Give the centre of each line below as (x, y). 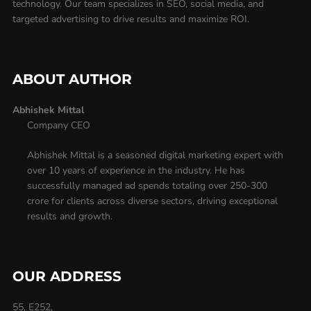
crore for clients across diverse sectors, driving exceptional (152, 201)
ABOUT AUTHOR (72, 79)
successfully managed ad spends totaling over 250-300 (147, 185)
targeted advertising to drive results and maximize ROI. (131, 19)
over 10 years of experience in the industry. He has (136, 170)
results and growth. (69, 216)
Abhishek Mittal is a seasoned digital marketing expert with (155, 155)
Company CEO (58, 125)
